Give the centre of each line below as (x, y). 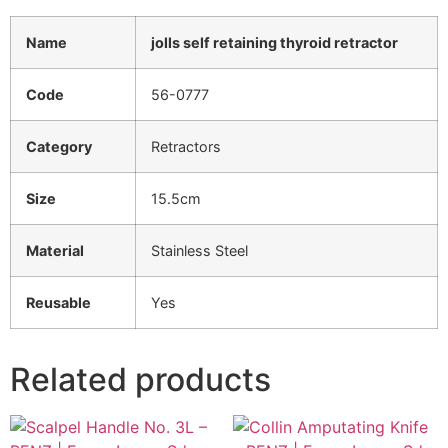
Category (59, 147)
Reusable (58, 303)
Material (55, 251)
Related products (140, 380)
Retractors (186, 147)
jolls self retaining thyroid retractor (274, 43)
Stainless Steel (199, 251)
